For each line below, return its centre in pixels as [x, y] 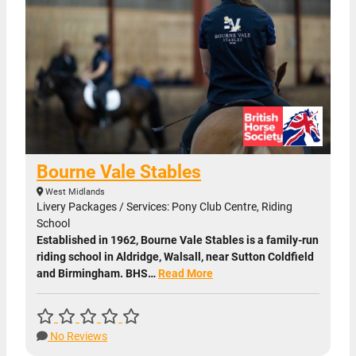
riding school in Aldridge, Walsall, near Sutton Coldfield [175, 257]
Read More [186, 274]
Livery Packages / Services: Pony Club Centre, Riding [164, 207]
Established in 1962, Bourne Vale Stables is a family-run [178, 240]
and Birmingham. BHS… [97, 274]
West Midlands [74, 192]
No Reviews [77, 337]
